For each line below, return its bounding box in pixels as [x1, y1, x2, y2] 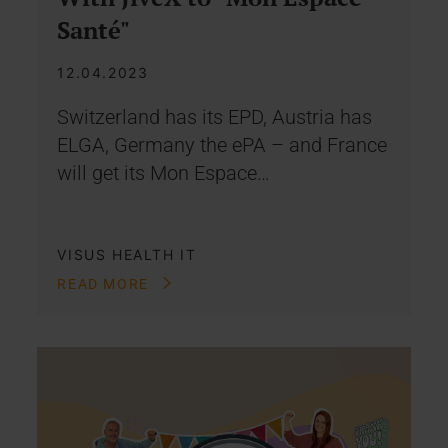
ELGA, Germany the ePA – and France [57, 132, 388, 157]
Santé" [57, 13, 131, 46]
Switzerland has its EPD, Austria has [57, 104, 373, 129]
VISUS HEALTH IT [57, 245, 197, 263]
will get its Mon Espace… [57, 160, 271, 185]
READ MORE [57, 275, 154, 292]
